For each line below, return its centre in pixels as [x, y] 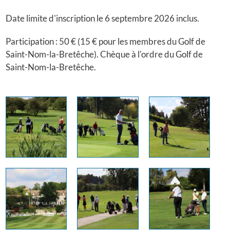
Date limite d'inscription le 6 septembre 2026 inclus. [103, 18]
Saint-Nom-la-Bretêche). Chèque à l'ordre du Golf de [104, 54]
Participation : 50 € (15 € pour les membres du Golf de [106, 42]
